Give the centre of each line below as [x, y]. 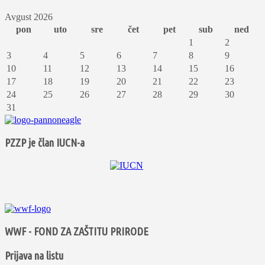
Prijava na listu [34, 256]
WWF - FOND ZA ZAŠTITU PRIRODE [77, 232]
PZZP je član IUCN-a [45, 143]
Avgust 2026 [29, 17]
